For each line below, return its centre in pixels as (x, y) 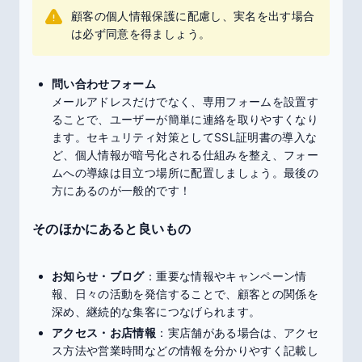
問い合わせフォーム (104, 84)
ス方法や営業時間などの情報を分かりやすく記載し (185, 350)
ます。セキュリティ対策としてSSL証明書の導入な (185, 137)
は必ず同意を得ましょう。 (141, 34)
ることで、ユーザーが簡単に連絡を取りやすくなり (185, 119)
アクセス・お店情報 (104, 333)
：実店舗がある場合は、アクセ (238, 333)
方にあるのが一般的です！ (122, 190)
